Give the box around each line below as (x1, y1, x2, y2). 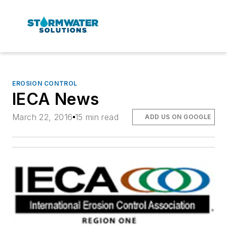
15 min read (74, 111, 119, 122)
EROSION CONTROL (12, 79, 78, 87)
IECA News (12, 89, 99, 109)
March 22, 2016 (12, 111, 73, 122)
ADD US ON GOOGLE (145, 112, 211, 121)
